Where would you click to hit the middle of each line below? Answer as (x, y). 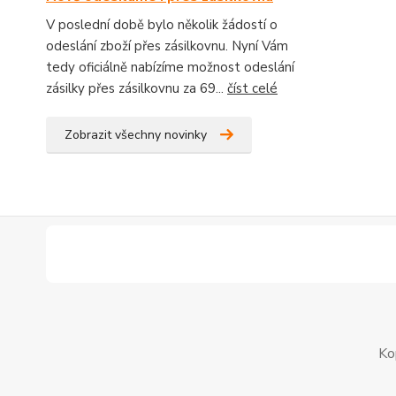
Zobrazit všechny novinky (136, 135)
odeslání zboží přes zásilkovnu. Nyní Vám (167, 46)
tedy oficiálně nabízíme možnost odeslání (170, 67)
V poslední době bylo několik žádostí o (162, 25)
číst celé (252, 88)
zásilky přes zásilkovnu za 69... (137, 88)
